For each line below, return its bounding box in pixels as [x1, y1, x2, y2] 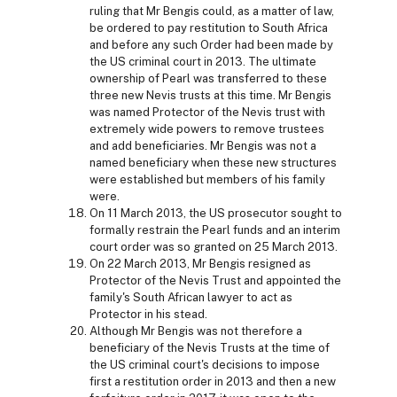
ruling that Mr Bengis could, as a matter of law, [90, 4, 334, 18]
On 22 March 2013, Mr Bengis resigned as [90, 256, 311, 270]
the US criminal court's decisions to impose [90, 357, 320, 371]
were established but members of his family [90, 172, 325, 186]
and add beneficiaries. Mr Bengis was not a [90, 138, 316, 152]
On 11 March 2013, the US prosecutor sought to [90, 206, 342, 220]
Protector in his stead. [90, 307, 207, 321]
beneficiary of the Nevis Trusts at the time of [90, 340, 330, 354]
